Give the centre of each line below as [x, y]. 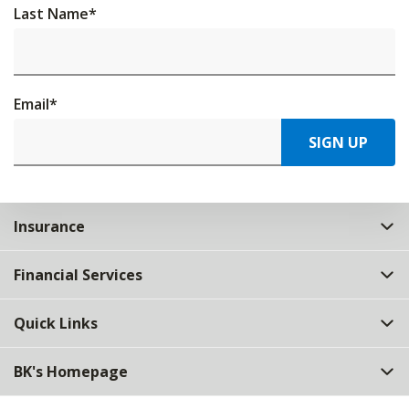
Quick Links [56, 323]
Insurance [49, 226]
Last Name [51, 14]
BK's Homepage [71, 372]
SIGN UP [338, 142]
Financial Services [78, 275]
